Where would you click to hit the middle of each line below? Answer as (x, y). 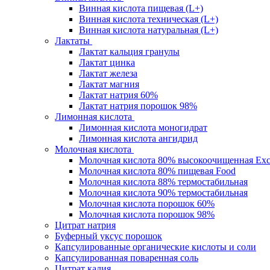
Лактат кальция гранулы (129, 51)
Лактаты (72, 40)
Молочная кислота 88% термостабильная (163, 181)
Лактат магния (109, 84)
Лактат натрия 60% (118, 95)
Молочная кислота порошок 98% (147, 214)
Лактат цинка (107, 62)
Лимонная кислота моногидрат (143, 127)
